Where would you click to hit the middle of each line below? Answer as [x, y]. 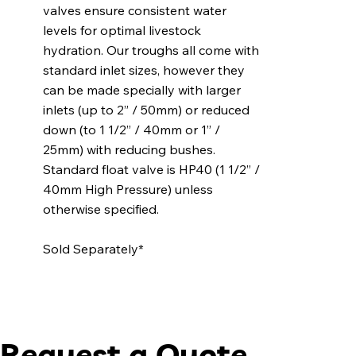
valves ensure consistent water [134, 11]
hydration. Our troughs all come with [151, 50]
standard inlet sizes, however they [143, 70]
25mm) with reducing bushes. [129, 150]
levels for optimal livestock [122, 31]
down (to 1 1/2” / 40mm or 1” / [131, 130]
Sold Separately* [93, 249]
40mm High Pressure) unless [128, 190]
